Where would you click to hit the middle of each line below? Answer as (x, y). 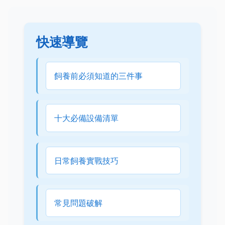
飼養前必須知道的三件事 (98, 76)
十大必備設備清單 (86, 118)
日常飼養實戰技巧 (86, 160)
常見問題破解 (78, 203)
